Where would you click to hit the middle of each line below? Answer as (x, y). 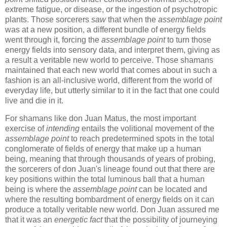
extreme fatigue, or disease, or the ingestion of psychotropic (111, 10)
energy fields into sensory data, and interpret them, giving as (112, 50)
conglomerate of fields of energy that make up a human (103, 149)
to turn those (188, 40)
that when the (132, 20)
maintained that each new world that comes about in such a (111, 70)
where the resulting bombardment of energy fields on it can (110, 200)
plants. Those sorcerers (48, 20)
